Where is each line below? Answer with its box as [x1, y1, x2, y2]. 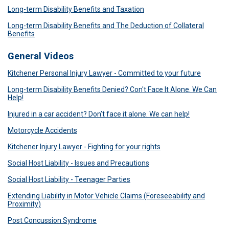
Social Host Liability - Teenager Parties [8, 175, 130, 184]
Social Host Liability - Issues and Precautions [8, 158, 149, 167]
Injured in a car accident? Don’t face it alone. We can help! [8, 109, 190, 118]
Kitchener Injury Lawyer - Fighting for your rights [8, 142, 161, 151]
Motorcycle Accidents [8, 126, 77, 134]
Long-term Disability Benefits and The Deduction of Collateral [8, 21, 204, 30]
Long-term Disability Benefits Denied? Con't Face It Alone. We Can [8, 85, 217, 94]
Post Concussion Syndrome [8, 216, 97, 224]
